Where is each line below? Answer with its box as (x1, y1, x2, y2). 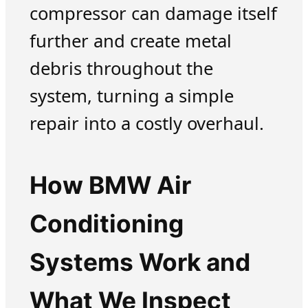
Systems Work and (29, 247, 250, 278)
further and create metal (29, 29, 232, 54)
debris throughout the (29, 56, 213, 81)
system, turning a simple (29, 84, 234, 109)
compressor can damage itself (29, 1, 277, 26)
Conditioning (29, 209, 184, 239)
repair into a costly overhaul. (29, 111, 264, 136)
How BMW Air (29, 170, 191, 201)
